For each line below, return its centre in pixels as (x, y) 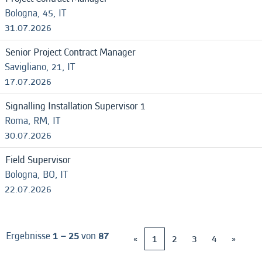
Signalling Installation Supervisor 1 (75, 106)
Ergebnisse (29, 236)
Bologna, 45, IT (35, 13)
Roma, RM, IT (32, 121)
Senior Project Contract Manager (70, 52)
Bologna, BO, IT (36, 175)
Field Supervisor (38, 160)
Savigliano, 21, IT (40, 67)
